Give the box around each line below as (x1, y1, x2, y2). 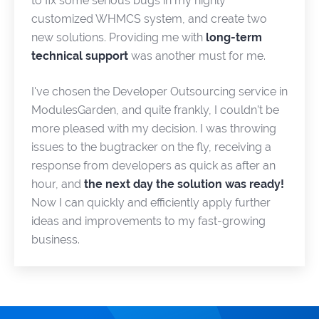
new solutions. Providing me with (31, 31, 206, 44)
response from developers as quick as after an (31, 159, 276, 172)
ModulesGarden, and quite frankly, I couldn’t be (31, 103, 279, 117)
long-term (206, 31, 262, 44)
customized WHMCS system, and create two (31, 12, 267, 26)
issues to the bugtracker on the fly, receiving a (31, 140, 271, 154)
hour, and (31, 177, 84, 191)
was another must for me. (128, 49, 266, 63)
